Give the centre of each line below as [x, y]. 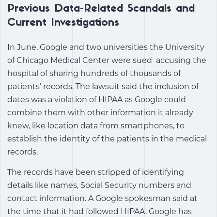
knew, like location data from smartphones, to [96, 126]
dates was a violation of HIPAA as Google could [97, 100]
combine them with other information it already [100, 113]
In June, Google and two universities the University [106, 47]
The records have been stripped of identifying [96, 172]
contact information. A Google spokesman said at [102, 198]
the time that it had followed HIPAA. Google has [100, 211]
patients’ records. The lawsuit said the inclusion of [103, 86]
